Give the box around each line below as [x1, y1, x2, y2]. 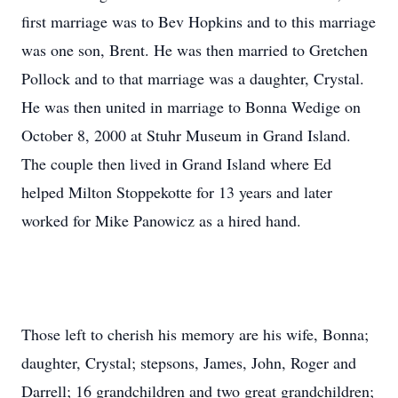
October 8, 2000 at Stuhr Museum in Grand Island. [21, 124, 351, 146]
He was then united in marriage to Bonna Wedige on [21, 96, 361, 117]
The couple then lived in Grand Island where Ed [21, 153, 331, 174]
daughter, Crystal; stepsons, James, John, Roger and [21, 352, 356, 373]
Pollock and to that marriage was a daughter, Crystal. [21, 68, 364, 89]
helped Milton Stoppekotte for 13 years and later [21, 181, 332, 203]
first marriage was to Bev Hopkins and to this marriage [21, 11, 376, 32]
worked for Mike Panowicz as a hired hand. [21, 210, 301, 231]
